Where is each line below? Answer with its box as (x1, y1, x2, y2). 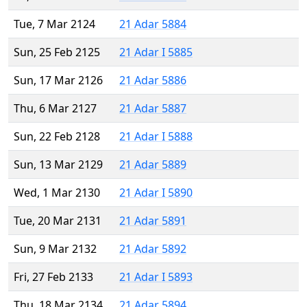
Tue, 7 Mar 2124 (14, 16, 95, 32)
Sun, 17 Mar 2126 (14, 73, 103, 88)
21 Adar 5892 (119, 241, 186, 257)
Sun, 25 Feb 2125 (14, 45, 100, 60)
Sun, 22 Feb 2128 (14, 129, 100, 145)
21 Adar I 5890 (119, 185, 193, 201)
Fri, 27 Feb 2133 (14, 269, 93, 285)
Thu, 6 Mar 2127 (14, 101, 97, 116)
